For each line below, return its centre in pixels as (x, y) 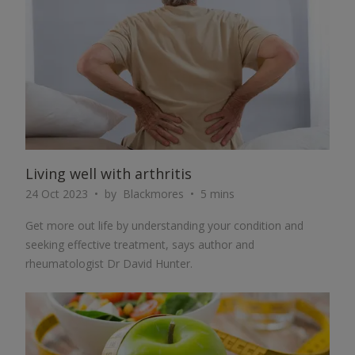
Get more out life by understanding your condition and (164, 225)
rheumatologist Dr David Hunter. (109, 263)
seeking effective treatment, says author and (140, 244)
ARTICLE (69, 312)
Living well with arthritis (109, 174)
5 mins (218, 194)
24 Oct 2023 (57, 194)
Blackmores (153, 194)
